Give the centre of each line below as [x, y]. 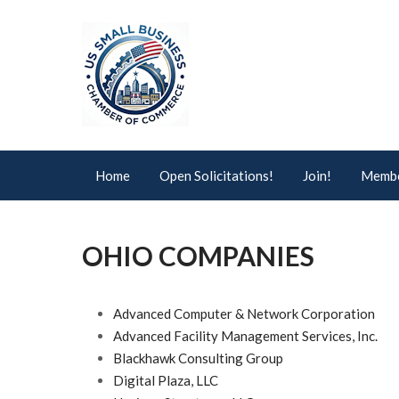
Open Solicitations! [216, 175]
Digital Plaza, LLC [166, 380]
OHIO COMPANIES [198, 256]
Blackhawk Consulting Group [198, 358]
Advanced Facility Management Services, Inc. [245, 336]
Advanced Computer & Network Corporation [244, 313]
